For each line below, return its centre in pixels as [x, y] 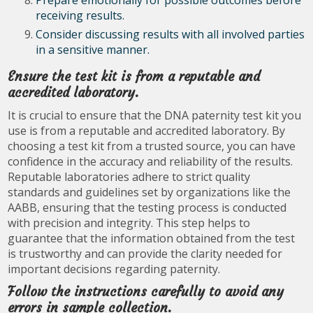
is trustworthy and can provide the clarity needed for [145, 254]
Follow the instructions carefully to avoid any [146, 292]
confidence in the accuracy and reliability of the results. [151, 161]
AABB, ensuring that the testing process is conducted [147, 208]
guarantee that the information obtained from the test [152, 238]
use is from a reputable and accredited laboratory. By [147, 131]
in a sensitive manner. [93, 50]
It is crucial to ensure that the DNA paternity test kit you [155, 115]
